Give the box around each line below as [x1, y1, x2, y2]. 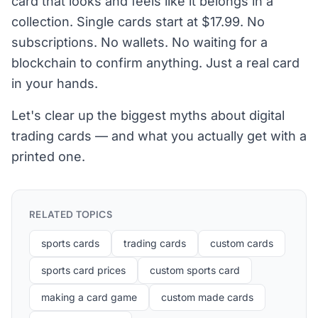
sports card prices [41, 264, 126, 276]
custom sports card [150, 264, 240, 276]
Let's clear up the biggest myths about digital [11, 108, 285, 123]
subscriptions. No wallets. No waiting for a [11, 35, 268, 50]
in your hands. [11, 76, 98, 91]
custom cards [210, 237, 273, 249]
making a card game [41, 291, 137, 303]
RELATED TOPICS [29, 208, 112, 221]
